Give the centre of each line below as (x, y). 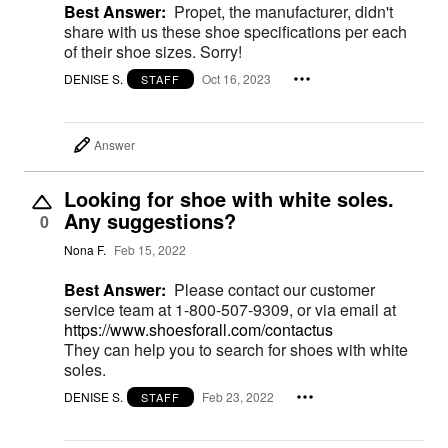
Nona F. (85, 249)
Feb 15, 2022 (150, 249)
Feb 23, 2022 (238, 396)
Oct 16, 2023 (236, 79)
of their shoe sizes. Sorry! (153, 51)
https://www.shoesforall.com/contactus (198, 329)
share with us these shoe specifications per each (235, 31)
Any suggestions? (150, 220)
